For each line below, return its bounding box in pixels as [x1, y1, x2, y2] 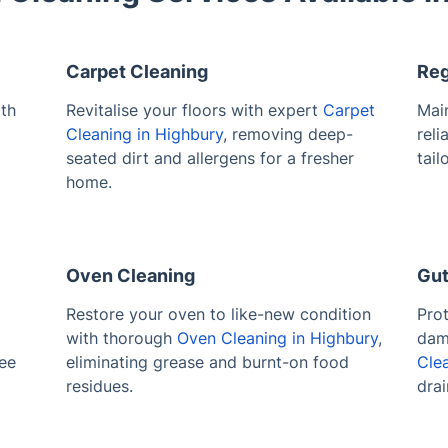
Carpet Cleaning [65, 60, 208, 82]
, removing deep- [222, 123, 353, 144]
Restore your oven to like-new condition [65, 303, 371, 324]
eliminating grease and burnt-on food [65, 351, 349, 372]
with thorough [65, 327, 177, 348]
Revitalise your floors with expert [65, 99, 323, 120]
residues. [65, 375, 133, 396]
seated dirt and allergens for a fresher [65, 147, 354, 168]
